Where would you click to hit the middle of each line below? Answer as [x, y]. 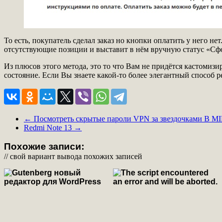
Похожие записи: [44, 147]
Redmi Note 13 [49, 127]
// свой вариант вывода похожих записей [73, 157]
